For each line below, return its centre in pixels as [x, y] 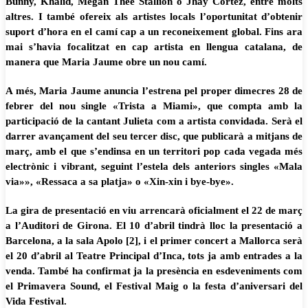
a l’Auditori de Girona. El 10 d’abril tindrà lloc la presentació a [154, 225]
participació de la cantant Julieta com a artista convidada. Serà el [154, 121]
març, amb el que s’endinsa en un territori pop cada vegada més [154, 151]
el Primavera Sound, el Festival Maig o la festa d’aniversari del [154, 286]
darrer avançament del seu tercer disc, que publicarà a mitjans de [154, 136]
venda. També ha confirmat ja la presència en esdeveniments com [154, 271]
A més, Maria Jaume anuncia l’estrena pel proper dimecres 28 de [154, 91]
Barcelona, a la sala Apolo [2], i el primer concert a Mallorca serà [154, 241]
